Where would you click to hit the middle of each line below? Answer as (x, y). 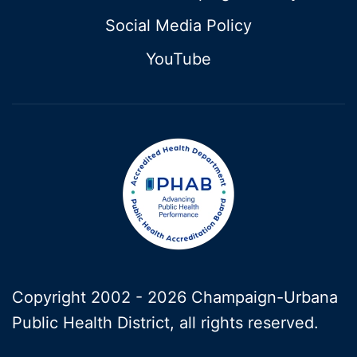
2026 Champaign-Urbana (243, 297)
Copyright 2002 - (80, 297)
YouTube (178, 59)
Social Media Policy (178, 25)
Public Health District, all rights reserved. (165, 322)
